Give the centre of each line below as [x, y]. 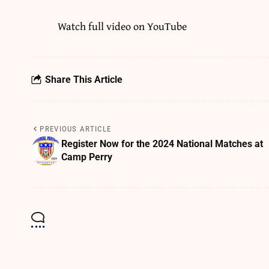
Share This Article [84, 79]
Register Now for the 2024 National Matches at [162, 144]
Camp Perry [87, 157]
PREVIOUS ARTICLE [76, 129]
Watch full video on [103, 26]
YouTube [167, 26]
